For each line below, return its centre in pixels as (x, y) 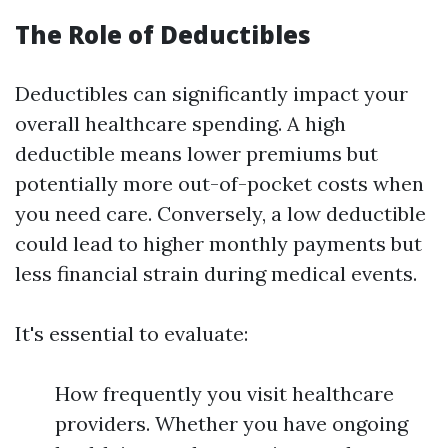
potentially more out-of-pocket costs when (219, 183)
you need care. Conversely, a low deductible (220, 213)
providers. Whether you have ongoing (231, 423)
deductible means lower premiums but (196, 153)
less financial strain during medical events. (216, 273)
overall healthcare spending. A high (180, 123)
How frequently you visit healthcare (224, 393)
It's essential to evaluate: (131, 333)
